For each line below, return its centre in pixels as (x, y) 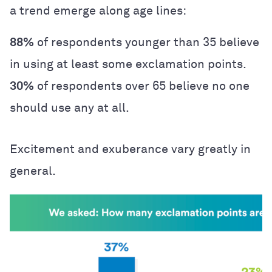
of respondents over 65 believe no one (142, 86)
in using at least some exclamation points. (128, 64)
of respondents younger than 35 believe (147, 42)
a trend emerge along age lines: (98, 11)
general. (33, 171)
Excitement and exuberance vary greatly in (130, 149)
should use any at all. (70, 108)
